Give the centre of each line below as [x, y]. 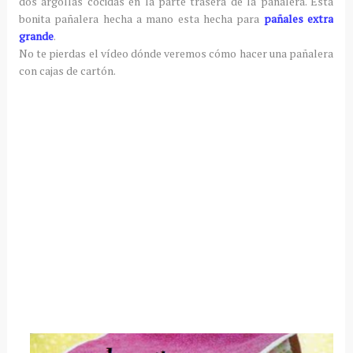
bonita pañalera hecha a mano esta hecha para [141, 18]
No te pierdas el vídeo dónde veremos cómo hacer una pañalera [176, 53]
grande [36, 35]
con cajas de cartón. [67, 70]
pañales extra [299, 18]
